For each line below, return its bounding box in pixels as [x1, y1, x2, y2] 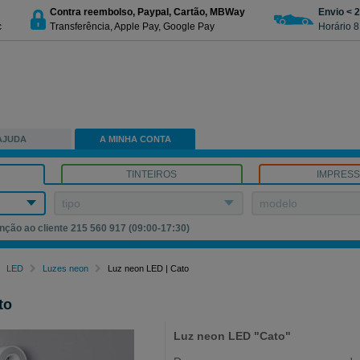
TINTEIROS [126, 169, 178, 180]
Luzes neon [43, 264, 89, 273]
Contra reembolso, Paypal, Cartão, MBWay [50, 6, 245, 18]
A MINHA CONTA [99, 134, 171, 144]
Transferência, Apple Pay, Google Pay [50, 20, 215, 32]
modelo [260, 197, 298, 210]
